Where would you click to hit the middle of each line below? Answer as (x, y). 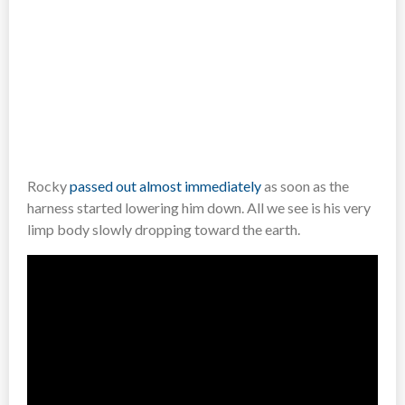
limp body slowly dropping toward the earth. (164, 229)
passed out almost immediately (165, 185)
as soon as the (305, 185)
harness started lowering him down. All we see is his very (199, 207)
